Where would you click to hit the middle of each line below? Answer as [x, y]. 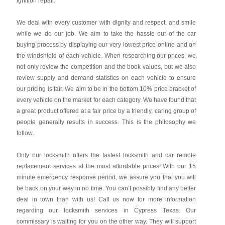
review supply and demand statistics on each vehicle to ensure [106, 78]
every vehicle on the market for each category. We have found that [106, 100]
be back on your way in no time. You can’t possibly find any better [106, 188]
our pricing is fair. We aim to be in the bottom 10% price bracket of [106, 89]
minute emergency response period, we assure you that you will [106, 177]
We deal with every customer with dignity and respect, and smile [106, 23]
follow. [25, 133]
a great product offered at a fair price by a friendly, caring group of [106, 111]
